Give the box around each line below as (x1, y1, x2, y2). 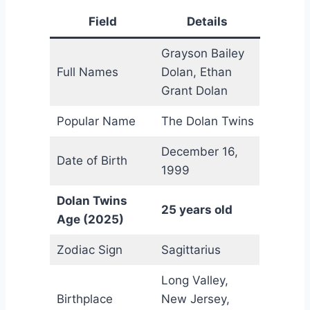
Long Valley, (161, 273, 228, 287)
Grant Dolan (161, 83, 228, 98)
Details (187, 14, 228, 28)
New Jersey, (161, 291, 230, 306)
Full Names (56, 64, 118, 79)
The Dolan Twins (161, 113, 254, 128)
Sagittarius (161, 242, 221, 257)
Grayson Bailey (161, 46, 244, 60)
